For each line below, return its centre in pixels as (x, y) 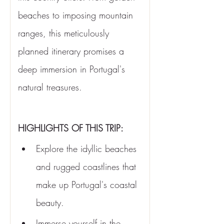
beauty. (50, 202)
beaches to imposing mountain (77, 15)
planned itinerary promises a (72, 51)
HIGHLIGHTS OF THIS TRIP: (71, 128)
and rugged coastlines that (87, 166)
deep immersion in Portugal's (73, 69)
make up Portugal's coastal (88, 184)
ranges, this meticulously (65, 33)
